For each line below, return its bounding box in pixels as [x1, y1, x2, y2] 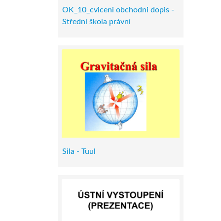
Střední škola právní [62, 17, 131, 26]
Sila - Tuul [62, 147, 96, 155]
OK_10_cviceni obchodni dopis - [62, 5, 174, 14]
